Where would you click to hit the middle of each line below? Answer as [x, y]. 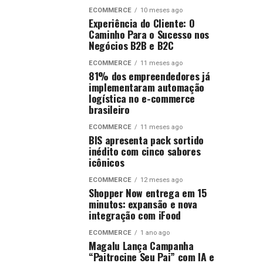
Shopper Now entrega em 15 [148, 193]
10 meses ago [161, 10]
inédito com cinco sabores [145, 151]
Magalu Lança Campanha [141, 245]
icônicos [107, 162]
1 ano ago [155, 233]
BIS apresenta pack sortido [146, 140]
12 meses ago [161, 180]
